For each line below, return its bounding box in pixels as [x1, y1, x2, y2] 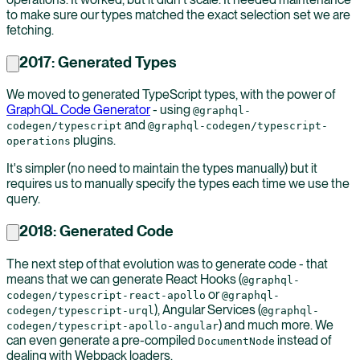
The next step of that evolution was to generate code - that [6, 256, 328, 272]
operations [6, 135, 71, 148]
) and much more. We [219, 317, 333, 333]
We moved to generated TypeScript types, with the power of [6, 87, 335, 103]
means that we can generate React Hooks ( [6, 271, 242, 287]
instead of [275, 332, 331, 348]
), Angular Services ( [154, 301, 261, 317]
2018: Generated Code [19, 222, 174, 241]
